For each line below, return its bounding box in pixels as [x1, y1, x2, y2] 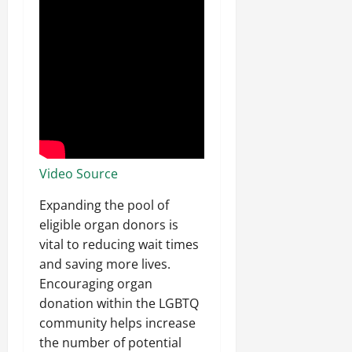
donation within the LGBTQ [39, 294, 199, 312]
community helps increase [39, 313, 196, 332]
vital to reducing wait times [39, 235, 199, 253]
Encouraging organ [39, 274, 152, 292]
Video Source [39, 164, 118, 182]
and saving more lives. [39, 255, 170, 273]
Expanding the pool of [39, 196, 169, 214]
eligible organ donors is [39, 215, 178, 233]
